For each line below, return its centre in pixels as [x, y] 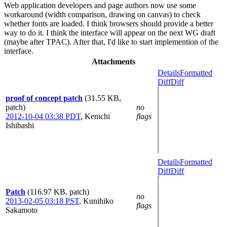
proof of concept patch [44, 98]
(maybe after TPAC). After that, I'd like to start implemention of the [111, 42]
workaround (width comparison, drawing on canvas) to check [102, 14]
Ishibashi [20, 125]
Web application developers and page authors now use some [100, 5]
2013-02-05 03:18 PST [42, 201]
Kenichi [97, 116]
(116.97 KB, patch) [58, 192]
